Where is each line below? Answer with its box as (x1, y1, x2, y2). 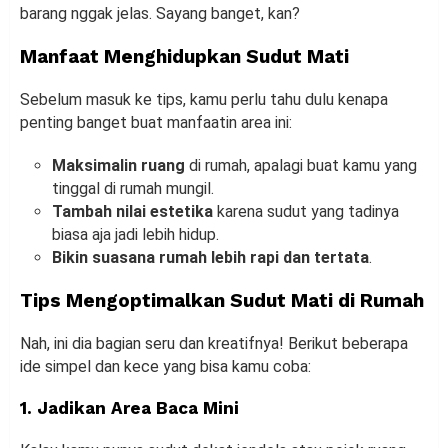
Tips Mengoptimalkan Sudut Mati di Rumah (20, 289, 424, 313)
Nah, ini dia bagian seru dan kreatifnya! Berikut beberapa (20, 334, 408, 354)
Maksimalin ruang (52, 156, 185, 176)
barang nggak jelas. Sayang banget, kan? (20, 4, 300, 24)
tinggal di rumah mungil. (52, 179, 214, 199)
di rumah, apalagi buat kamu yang (185, 156, 417, 176)
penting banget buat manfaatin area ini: (20, 113, 292, 133)
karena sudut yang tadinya (213, 202, 399, 222)
